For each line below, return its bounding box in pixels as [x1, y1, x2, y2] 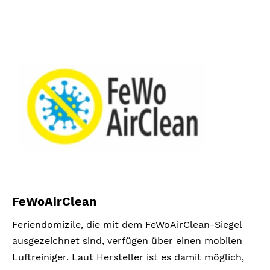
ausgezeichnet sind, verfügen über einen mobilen [12, 234, 242, 246]
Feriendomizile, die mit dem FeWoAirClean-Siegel [12, 218, 242, 230]
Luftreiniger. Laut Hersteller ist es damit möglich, [12, 251, 244, 263]
